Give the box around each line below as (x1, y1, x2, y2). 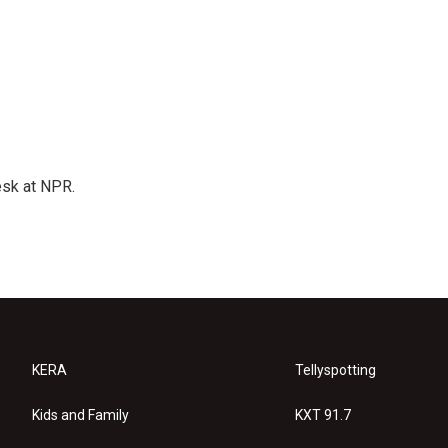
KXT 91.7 (295, 407, 352, 423)
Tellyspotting (295, 362, 377, 378)
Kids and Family (32, 407, 129, 423)
